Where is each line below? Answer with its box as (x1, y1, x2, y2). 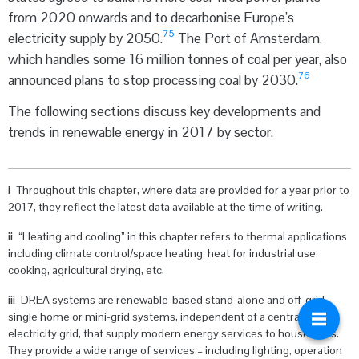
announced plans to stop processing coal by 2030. (8, 71, 298, 89)
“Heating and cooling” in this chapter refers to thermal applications (18, 228, 347, 244)
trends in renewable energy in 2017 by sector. (8, 123, 273, 141)
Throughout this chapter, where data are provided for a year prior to (16, 182, 349, 197)
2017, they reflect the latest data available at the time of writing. (8, 199, 323, 214)
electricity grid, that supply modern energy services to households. (8, 325, 339, 341)
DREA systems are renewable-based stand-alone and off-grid (21, 292, 325, 307)
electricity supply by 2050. (8, 29, 163, 47)
